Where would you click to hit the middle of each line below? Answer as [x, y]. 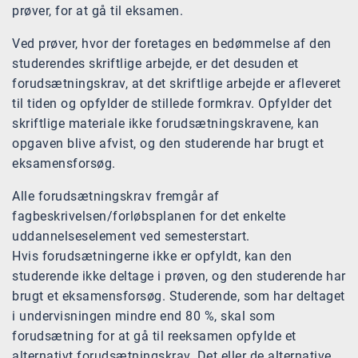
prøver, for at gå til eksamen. [97, 11]
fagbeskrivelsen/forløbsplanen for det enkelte [149, 217]
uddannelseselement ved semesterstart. [131, 237]
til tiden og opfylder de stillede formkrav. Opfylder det [172, 104]
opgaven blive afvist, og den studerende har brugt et [168, 144]
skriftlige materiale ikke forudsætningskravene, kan [166, 124]
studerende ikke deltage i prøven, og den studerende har [179, 276]
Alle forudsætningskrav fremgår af [116, 197]
